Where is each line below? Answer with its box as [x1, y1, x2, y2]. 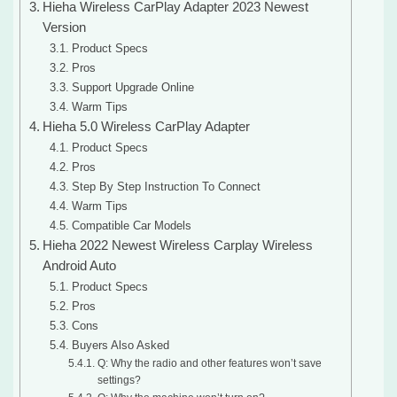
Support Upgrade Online [71, 81, 194, 95]
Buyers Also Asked [71, 339, 169, 353]
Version [43, 20, 86, 35]
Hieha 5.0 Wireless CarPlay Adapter [43, 120, 250, 135]
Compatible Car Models [71, 219, 191, 233]
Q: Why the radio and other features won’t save [97, 357, 322, 370]
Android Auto [43, 259, 116, 274]
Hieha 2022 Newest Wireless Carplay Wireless [43, 238, 313, 253]
